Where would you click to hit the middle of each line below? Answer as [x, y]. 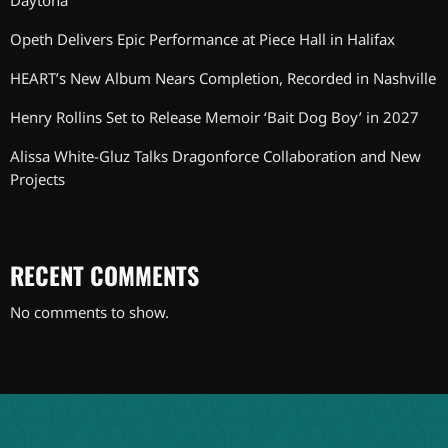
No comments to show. [89, 311]
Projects [37, 179]
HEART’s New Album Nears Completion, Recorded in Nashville [223, 78]
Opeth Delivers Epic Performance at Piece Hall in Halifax [202, 39]
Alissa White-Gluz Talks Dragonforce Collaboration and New [215, 156]
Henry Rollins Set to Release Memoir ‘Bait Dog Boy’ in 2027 [214, 117]
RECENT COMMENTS [104, 274]
